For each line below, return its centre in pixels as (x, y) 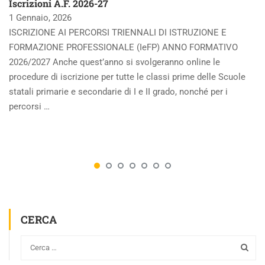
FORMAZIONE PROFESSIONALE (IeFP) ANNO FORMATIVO (123, 47)
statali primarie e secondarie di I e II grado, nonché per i (118, 92)
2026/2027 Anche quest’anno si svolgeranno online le (114, 62)
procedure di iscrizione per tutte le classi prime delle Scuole (127, 77)
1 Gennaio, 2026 (40, 18)
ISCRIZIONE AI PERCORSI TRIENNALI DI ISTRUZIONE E (118, 33)
